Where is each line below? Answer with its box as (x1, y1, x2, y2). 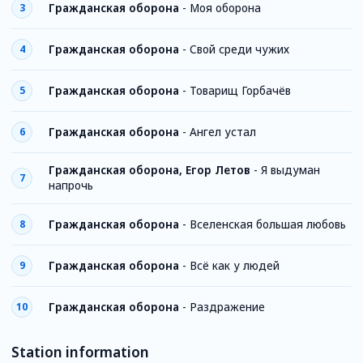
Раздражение (190, 299, 265, 314)
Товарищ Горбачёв (190, 83, 291, 98)
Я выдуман (261, 163, 320, 177)
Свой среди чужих (190, 41, 289, 57)
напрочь (49, 178, 93, 193)
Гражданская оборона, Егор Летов (49, 163, 250, 177)
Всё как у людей (190, 258, 280, 273)
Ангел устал (190, 124, 256, 139)
